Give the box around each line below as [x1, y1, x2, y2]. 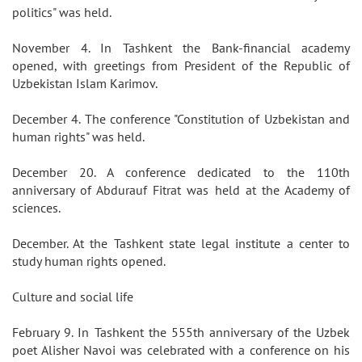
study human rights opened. [12, 253, 171, 269]
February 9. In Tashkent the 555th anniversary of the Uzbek [12, 324, 350, 340]
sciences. [12, 200, 66, 216]
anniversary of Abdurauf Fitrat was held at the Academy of [12, 182, 350, 198]
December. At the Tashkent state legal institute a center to [12, 235, 350, 251]
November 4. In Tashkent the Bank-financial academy [12, 40, 350, 56]
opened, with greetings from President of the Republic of [12, 57, 350, 74]
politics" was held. [12, 4, 117, 20]
